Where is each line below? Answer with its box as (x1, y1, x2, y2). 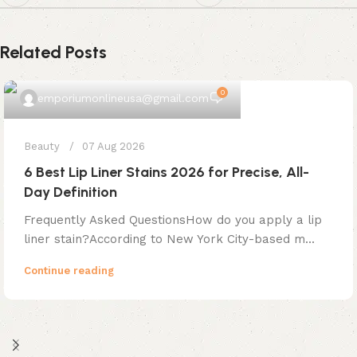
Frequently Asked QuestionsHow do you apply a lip (24, 212, 322, 227)
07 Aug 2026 (82, 139, 145, 152)
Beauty (24, 139, 60, 152)
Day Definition (24, 182, 117, 201)
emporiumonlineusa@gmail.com (37, 91, 209, 104)
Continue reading (24, 264, 114, 277)
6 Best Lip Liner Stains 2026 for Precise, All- (24, 163, 309, 181)
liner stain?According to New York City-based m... (24, 231, 315, 246)
